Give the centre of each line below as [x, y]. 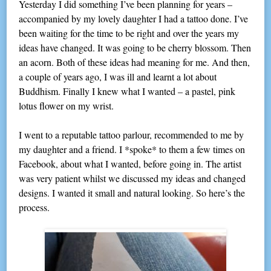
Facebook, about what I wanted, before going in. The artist [130, 164]
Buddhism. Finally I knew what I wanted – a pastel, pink [127, 91]
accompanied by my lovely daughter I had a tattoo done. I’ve [134, 19]
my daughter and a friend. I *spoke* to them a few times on [132, 149]
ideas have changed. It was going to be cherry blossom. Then [135, 48]
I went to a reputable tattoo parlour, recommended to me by [132, 135]
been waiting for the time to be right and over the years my [129, 33]
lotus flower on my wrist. [67, 106]
